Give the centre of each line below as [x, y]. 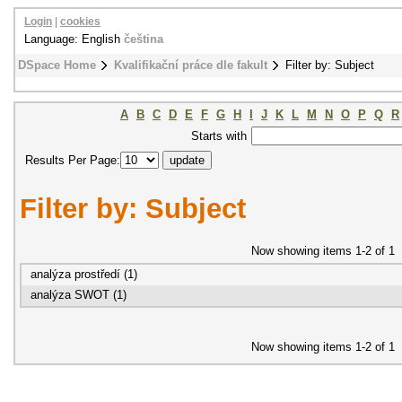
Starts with [218, 136]
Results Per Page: [73, 160]
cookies [80, 22]
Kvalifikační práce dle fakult [191, 65]
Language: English [74, 39]
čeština [144, 39]
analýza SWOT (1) [79, 295]
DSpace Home [57, 65]
